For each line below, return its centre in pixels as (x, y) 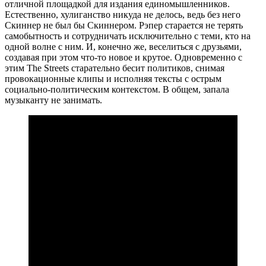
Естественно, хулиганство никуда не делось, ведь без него (123, 15)
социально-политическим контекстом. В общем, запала (117, 90)
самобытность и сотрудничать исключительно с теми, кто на (128, 36)
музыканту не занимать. (53, 100)
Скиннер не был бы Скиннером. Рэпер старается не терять (124, 26)
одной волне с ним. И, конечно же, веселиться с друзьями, (123, 47)
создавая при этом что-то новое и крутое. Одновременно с (123, 58)
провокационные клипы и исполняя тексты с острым (113, 79)
